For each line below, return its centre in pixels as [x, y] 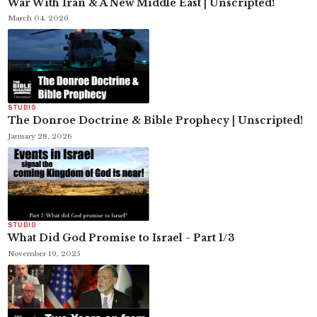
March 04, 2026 [38, 18]
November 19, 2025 [44, 253]
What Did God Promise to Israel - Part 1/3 [121, 238]
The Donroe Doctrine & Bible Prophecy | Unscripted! [155, 121]
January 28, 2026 [40, 136]
